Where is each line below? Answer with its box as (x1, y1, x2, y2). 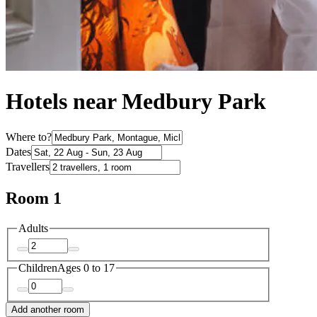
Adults (18, 221, 48, 234)
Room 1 (6, 188, 62, 207)
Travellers (6, 160, 50, 173)
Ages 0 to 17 (57, 262, 115, 275)
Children (18, 262, 57, 275)
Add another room (11, 304, 84, 315)
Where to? (6, 130, 52, 143)
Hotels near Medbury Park (6, 88, 266, 115)
